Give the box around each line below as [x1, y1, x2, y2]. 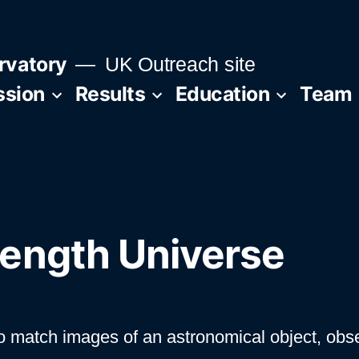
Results [75, 81, 146, 106]
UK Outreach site [99, 54, 256, 75]
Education [175, 81, 270, 106]
